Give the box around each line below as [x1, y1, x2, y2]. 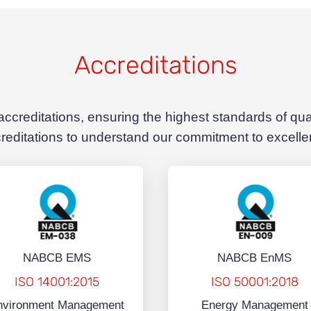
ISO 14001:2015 [14, 274, 99, 290]
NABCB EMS [22, 251, 91, 265]
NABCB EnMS [217, 251, 292, 265]
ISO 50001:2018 [210, 274, 299, 290]
